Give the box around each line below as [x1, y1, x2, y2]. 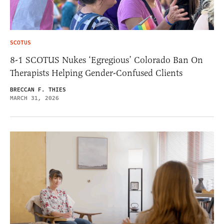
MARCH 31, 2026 [10, 94, 59, 103]
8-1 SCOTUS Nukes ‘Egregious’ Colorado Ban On [10, 54, 203, 66]
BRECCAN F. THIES [10, 85, 66, 94]
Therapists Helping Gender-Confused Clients [10, 67, 182, 79]
